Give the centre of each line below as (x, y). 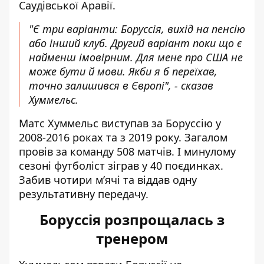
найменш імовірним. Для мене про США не (136, 57)
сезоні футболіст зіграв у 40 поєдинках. (121, 166)
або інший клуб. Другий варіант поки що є (135, 43)
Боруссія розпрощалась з (132, 220)
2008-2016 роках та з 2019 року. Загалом (123, 137)
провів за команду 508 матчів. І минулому (127, 151)
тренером (132, 238)
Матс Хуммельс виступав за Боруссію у (120, 123)
